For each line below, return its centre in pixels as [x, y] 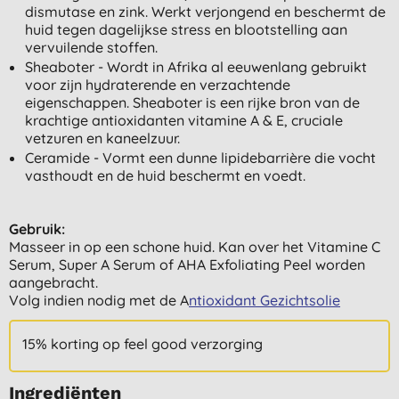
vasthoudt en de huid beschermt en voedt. [165, 175]
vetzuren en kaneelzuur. [102, 138]
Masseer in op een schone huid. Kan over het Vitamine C [195, 246]
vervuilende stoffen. [91, 47]
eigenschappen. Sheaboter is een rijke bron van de [192, 102]
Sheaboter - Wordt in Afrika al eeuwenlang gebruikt [195, 66]
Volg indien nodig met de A [99, 300]
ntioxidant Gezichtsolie [265, 300]
